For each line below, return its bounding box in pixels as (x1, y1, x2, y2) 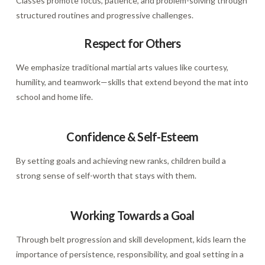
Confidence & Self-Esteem (66, 129, 199, 144)
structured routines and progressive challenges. (15, 9, 193, 20)
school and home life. (15, 91, 93, 102)
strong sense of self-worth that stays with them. (15, 170, 196, 180)
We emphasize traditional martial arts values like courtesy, (15, 62, 228, 72)
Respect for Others (84, 35, 181, 50)
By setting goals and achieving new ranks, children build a (15, 155, 226, 166)
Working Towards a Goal (70, 208, 195, 222)
